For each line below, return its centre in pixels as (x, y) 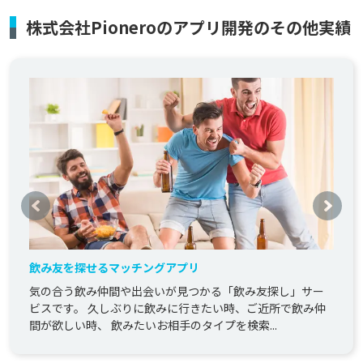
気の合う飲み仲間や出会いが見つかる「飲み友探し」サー (177, 290)
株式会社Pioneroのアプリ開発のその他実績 (188, 28)
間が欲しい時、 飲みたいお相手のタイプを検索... (153, 325)
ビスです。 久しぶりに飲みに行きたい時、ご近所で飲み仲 (177, 307)
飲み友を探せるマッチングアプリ (114, 267)
